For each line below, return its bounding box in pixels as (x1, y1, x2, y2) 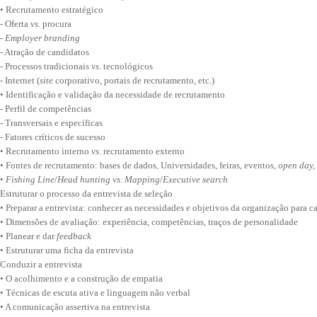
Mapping (125, 174, 160, 185)
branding (44, 33, 80, 43)
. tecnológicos (99, 61, 153, 71)
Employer (5, 33, 42, 43)
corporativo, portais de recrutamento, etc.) (55, 75, 214, 86)
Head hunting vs (57, 174, 120, 185)
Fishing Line (6, 174, 54, 185)
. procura (38, 18, 71, 29)
